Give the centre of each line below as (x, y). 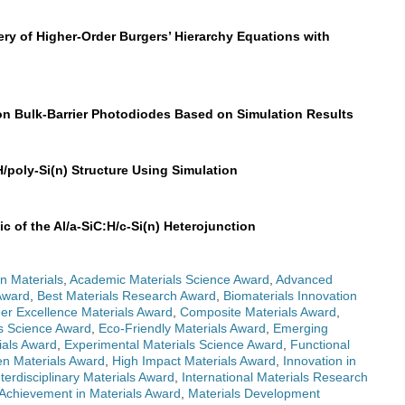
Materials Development (254, 393)
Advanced (304, 279)
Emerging (301, 328)
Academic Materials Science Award (170, 279)
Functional (320, 344)
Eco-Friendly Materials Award (182, 328)
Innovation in (320, 360)
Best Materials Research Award (127, 295)
